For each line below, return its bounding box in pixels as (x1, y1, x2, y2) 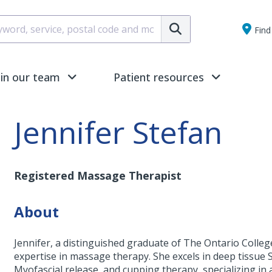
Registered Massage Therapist (14, 168, 182, 183)
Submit (189, 13, 222, 27)
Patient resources (114, 70, 204, 84)
